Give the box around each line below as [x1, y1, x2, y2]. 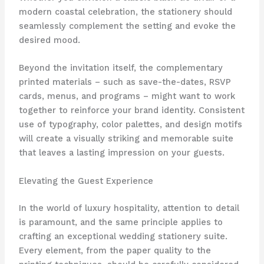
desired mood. [18, 35, 80, 46]
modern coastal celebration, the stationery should [18, 6, 232, 18]
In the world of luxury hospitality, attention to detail [18, 202, 239, 213]
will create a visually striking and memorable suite [18, 133, 233, 144]
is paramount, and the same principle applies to [18, 216, 223, 227]
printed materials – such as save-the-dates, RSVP [18, 77, 231, 88]
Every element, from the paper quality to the [18, 245, 211, 256]
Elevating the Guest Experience [18, 175, 153, 186]
